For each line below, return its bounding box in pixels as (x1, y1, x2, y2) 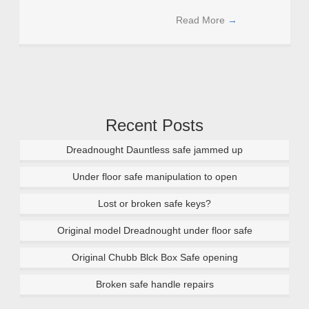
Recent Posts (106, 116, 203, 134)
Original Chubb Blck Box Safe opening (71, 252, 238, 263)
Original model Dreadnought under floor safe (57, 225, 252, 236)
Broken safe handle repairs (95, 279, 214, 290)
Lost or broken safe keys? (98, 198, 211, 209)
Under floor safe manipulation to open (72, 171, 237, 182)
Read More (175, 14, 228, 26)
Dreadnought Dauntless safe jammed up (66, 144, 243, 155)
